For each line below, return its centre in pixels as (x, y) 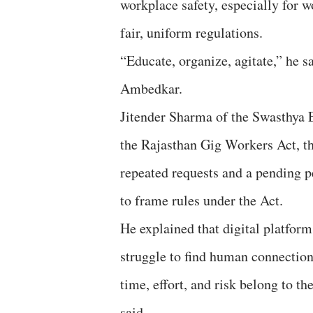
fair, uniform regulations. (191, 32)
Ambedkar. (151, 88)
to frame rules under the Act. (202, 200)
